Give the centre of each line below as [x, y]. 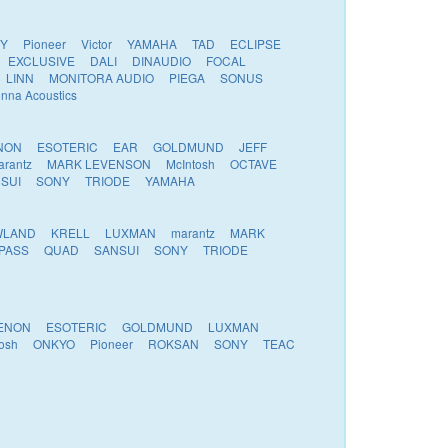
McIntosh [190, 163]
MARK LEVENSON [99, 163]
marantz [193, 232]
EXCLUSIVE [41, 60]
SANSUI [116, 249]
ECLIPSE [255, 43]
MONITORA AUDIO [101, 77]
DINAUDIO [161, 60]
